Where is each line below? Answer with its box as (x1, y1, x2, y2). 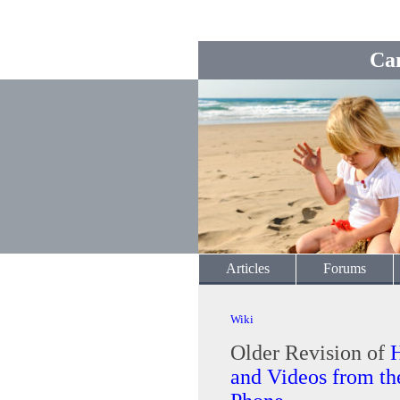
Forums (323, 261, 366, 276)
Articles (225, 261, 270, 276)
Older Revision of (230, 341, 390, 364)
